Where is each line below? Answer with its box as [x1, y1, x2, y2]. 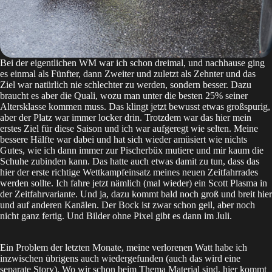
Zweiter [104, 68, 134, 79]
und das [223, 68, 256, 79]
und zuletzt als [134, 68, 194, 79]
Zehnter [194, 68, 223, 79]
